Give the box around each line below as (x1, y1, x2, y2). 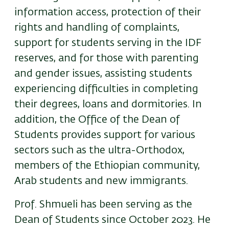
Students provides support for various (14, 129, 195, 140)
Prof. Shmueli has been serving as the (14, 199, 192, 210)
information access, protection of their (14, 7, 201, 17)
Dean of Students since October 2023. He (14, 214, 211, 225)
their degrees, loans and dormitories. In (14, 99, 202, 109)
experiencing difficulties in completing (14, 83, 198, 94)
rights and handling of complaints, (14, 22, 179, 33)
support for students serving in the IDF (14, 37, 201, 48)
